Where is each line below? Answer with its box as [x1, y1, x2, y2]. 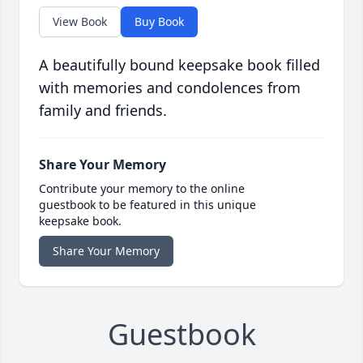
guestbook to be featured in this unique [39, 197, 256, 213]
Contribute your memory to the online [39, 181, 245, 197]
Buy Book [135, 14, 184, 30]
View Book [53, 14, 107, 30]
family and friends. [39, 100, 167, 121]
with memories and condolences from [39, 78, 301, 98]
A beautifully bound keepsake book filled [39, 55, 320, 75]
